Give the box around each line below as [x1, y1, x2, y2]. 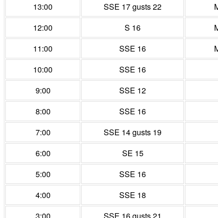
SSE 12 [119, 85, 146, 96]
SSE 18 [119, 189, 146, 201]
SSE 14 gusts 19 [104, 127, 162, 138]
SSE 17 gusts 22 [104, 1, 162, 13]
